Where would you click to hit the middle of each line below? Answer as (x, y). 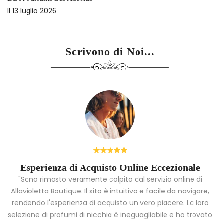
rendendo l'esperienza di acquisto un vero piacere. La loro (110, 203)
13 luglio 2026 (34, 11)
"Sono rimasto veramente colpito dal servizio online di (110, 179)
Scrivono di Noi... (110, 52)
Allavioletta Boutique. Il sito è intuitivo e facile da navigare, (110, 191)
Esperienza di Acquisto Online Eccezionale (110, 168)
